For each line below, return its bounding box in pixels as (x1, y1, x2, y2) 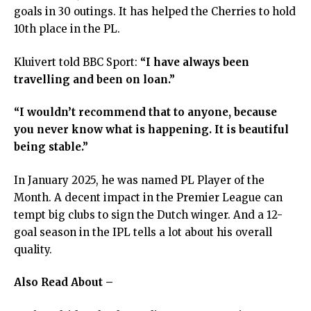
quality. (14, 242, 55, 256)
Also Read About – (14, 276, 113, 289)
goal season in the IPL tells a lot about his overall (14, 225, 272, 239)
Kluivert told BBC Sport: (14, 55, 140, 69)
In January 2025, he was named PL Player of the (14, 173, 264, 187)
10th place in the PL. (14, 22, 123, 36)
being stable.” (14, 140, 88, 154)
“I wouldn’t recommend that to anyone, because (14, 106, 277, 119)
